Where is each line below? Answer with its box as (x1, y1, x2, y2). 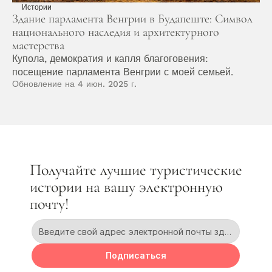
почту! (30, 194, 69, 213)
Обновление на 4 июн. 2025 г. (12, 78, 137, 89)
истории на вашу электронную (30, 177, 223, 196)
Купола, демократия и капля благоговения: (12, 52, 208, 64)
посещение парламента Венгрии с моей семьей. (12, 66, 233, 78)
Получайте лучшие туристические (30, 160, 242, 179)
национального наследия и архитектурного (12, 24, 219, 39)
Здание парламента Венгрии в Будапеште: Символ (12, 11, 253, 26)
